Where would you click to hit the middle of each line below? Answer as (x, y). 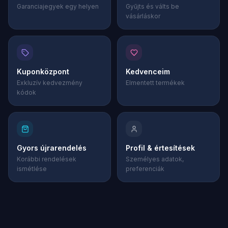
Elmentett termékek (155, 83)
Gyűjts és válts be (152, 6)
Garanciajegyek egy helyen (58, 6)
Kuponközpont (43, 72)
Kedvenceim (148, 72)
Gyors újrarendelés (52, 148)
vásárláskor (143, 16)
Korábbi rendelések (47, 159)
